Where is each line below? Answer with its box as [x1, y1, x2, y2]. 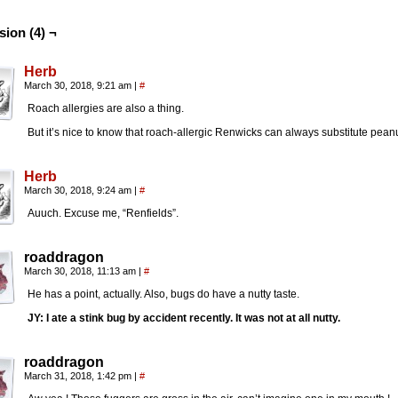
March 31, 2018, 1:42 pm [24, 370, 134, 381]
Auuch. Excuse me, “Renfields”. [28, 207, 179, 219]
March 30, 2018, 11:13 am [24, 266, 139, 276]
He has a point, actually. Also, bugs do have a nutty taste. [28, 288, 299, 300]
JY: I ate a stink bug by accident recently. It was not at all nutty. [28, 312, 340, 324]
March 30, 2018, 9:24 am [24, 185, 134, 195]
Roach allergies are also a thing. [28, 102, 184, 115]
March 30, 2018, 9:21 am [24, 80, 134, 91]
